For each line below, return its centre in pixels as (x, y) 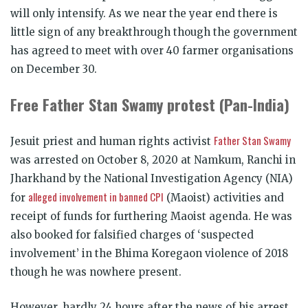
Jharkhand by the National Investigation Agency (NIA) (152, 178)
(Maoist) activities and (224, 197)
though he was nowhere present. (96, 272)
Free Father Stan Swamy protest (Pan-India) (150, 104)
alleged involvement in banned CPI (96, 196)
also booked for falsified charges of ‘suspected (132, 234)
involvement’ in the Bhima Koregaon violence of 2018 (149, 253)
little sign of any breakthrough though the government (154, 32)
